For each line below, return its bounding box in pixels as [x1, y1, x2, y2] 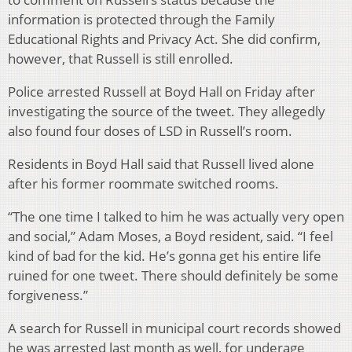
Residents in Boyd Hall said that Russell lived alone [8, 155, 314, 174]
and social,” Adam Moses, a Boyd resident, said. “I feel [8, 227, 333, 246]
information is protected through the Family [8, 10, 275, 29]
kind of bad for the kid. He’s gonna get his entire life [8, 247, 321, 266]
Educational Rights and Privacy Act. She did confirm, [8, 30, 321, 49]
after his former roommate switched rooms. [8, 174, 279, 193]
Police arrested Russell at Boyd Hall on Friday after [8, 82, 315, 101]
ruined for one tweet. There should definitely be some [8, 266, 339, 285]
